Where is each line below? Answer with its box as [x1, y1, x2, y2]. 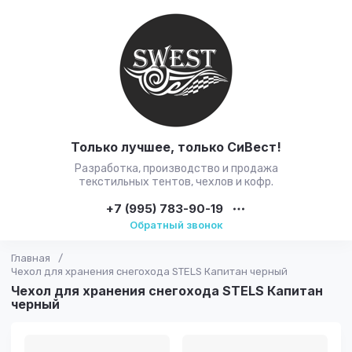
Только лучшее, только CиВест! [71, 139, 281, 155]
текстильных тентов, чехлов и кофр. [79, 175, 273, 189]
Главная [11, 252, 50, 264]
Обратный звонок [129, 218, 223, 231]
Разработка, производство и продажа [74, 162, 278, 175]
